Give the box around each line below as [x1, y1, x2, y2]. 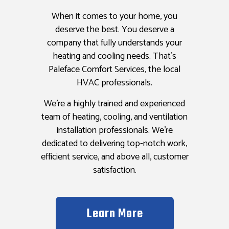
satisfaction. [93, 163, 136, 178]
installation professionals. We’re [56, 123, 173, 139]
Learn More [86, 205, 143, 224]
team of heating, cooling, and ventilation [41, 109, 188, 125]
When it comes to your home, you [52, 9, 177, 25]
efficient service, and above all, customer [40, 149, 189, 165]
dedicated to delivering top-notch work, [42, 136, 187, 152]
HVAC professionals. [77, 75, 152, 91]
